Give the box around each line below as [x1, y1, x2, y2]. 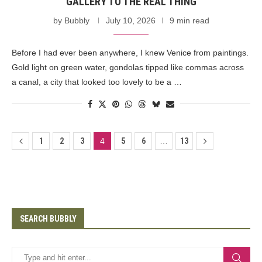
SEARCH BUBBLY [20, 213, 77, 223]
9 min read [169, 15, 209, 25]
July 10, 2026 [105, 15, 156, 25]
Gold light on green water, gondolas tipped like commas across [12, 62, 244, 72]
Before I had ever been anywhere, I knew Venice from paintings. [12, 47, 249, 57]
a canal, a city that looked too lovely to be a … [12, 77, 182, 87]
